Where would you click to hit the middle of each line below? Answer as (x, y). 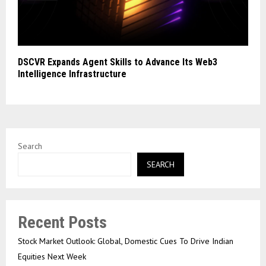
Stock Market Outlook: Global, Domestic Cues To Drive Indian (126, 241)
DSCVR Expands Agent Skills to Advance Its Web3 (118, 62)
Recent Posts (62, 223)
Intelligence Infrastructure (72, 74)
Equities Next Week (52, 257)
